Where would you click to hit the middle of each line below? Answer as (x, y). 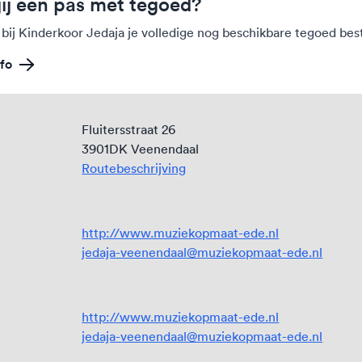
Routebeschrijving (134, 168)
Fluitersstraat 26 (129, 129)
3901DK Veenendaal (141, 149)
